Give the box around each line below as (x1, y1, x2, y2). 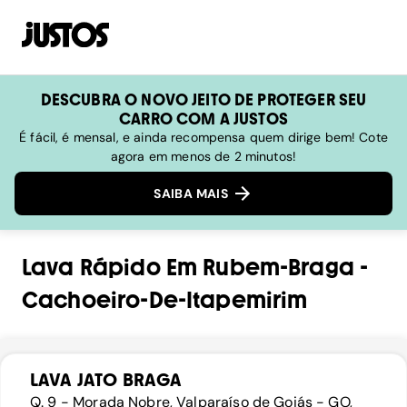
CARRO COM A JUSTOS (119, 109, 288, 128)
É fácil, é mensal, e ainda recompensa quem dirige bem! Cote (19, 129, 388, 145)
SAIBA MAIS (154, 185, 232, 203)
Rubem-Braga (203, 254, 354, 282)
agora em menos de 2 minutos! (110, 148, 297, 164)
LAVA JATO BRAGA (30, 369, 183, 392)
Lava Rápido (22, 254, 161, 282)
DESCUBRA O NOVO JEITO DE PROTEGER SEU (40, 90, 367, 109)
